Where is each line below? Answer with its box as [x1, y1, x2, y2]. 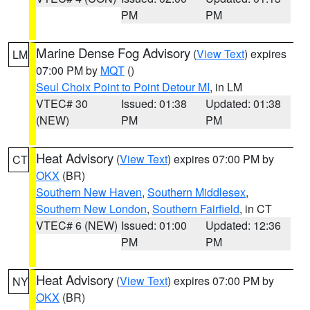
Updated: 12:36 [206, 217, 282, 233]
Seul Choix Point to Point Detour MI [36, 79, 210, 95]
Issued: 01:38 [120, 95, 187, 111]
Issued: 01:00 [120, 217, 187, 233]
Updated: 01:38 [206, 95, 282, 111]
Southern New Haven [36, 184, 142, 200]
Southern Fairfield [152, 201, 239, 217]
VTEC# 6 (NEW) [36, 217, 118, 233]
